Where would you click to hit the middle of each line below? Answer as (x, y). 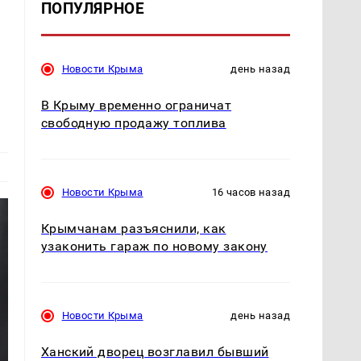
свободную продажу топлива (133, 122)
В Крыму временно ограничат (136, 105)
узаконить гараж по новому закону (154, 246)
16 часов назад (251, 192)
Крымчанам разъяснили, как (133, 228)
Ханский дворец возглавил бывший (155, 351)
